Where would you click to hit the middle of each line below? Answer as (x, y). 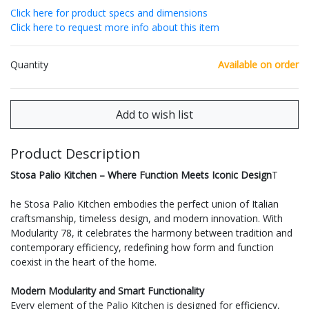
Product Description (76, 154)
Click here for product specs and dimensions (109, 13)
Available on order (258, 65)
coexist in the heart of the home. (83, 262)
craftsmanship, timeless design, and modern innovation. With (147, 219)
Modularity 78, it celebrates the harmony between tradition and (151, 233)
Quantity (29, 65)
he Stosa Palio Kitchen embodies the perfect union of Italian (144, 204)
